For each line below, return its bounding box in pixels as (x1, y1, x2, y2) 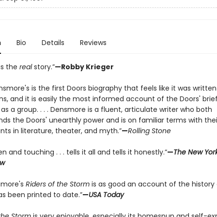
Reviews (79, 38, 107, 47)
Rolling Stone (127, 126, 171, 136)
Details (41, 38, 64, 47)
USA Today (88, 190, 124, 200)
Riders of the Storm (25, 179, 90, 189)
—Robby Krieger (54, 62, 114, 72)
